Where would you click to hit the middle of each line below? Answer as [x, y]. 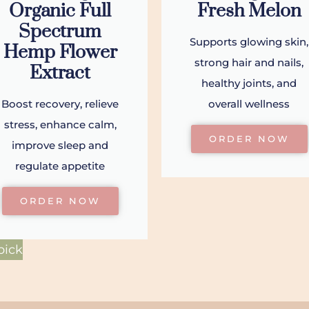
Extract [60, 73]
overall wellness [249, 104]
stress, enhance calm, [60, 125]
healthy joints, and [249, 83]
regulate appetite [60, 166]
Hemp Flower [60, 53]
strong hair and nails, [249, 63]
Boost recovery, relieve [60, 104]
